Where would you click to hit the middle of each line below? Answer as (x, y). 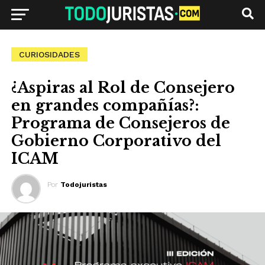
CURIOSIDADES (49, 54)
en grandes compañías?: (105, 106)
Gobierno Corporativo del (116, 141)
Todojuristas (83, 185)
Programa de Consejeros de (120, 123)
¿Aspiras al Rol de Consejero (123, 88)
